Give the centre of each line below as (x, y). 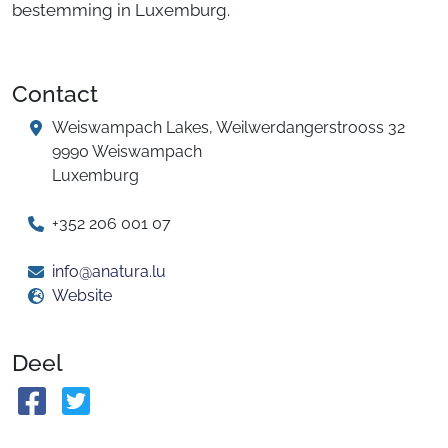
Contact (55, 93)
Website (82, 295)
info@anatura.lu (109, 271)
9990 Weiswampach (127, 151)
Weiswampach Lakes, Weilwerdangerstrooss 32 (228, 127)
